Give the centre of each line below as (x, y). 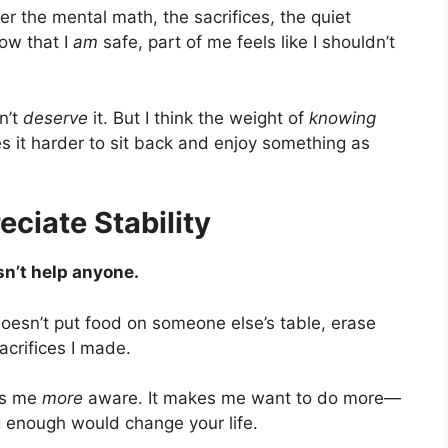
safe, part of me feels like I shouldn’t (246, 42)
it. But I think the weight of (198, 117)
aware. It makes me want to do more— (242, 398)
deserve (55, 117)
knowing (342, 117)
